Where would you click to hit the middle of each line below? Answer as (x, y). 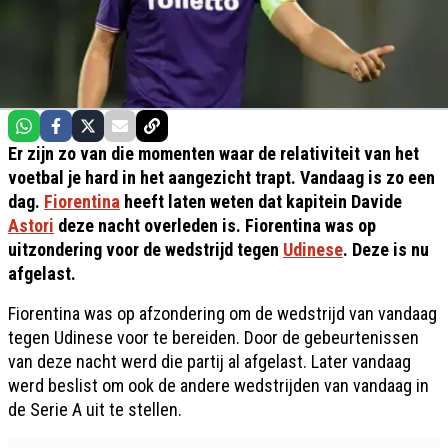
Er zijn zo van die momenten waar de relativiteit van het (213, 153)
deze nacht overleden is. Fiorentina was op (215, 225)
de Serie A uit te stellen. (95, 409)
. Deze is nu (386, 249)
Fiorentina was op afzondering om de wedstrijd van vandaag (222, 313)
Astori (31, 225)
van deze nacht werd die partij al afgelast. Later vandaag (209, 361)
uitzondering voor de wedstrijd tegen (145, 249)
